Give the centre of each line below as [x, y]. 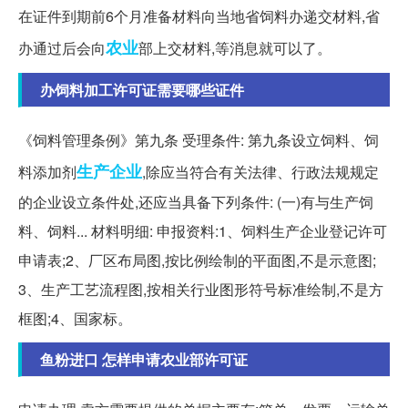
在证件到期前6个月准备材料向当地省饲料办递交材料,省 [199, 15]
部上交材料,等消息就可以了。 [235, 47]
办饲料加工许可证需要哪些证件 [142, 89]
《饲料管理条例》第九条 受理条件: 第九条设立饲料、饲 [199, 139]
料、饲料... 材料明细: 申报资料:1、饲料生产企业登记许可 [203, 230]
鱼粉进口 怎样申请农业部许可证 [144, 359]
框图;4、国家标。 [75, 318]
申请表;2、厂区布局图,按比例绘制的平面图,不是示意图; [197, 260]
